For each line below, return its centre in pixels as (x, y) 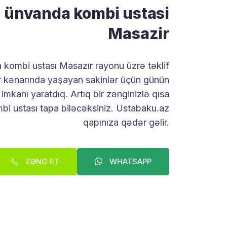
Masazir (139, 34)
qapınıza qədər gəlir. (126, 123)
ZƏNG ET (41, 162)
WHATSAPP (129, 162)
